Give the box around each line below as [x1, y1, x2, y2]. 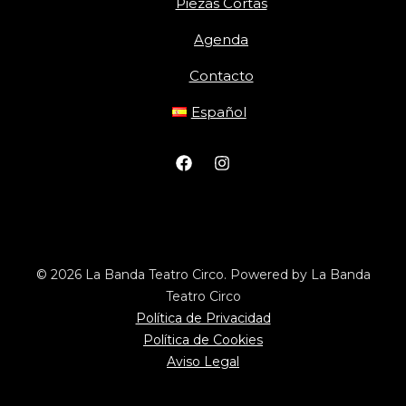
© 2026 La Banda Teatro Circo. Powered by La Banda [35, 266, 371, 283]
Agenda [194, 30, 248, 48]
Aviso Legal [167, 353, 239, 370]
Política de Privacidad [135, 309, 271, 326]
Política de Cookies [143, 331, 263, 348]
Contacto [188, 66, 254, 84]
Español [190, 102, 246, 121]
